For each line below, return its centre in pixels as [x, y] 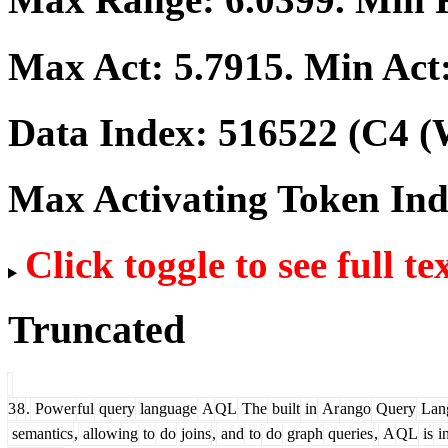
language [166, 408]
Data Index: [113, 132]
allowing [108, 433]
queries [348, 433]
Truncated [96, 330]
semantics [40, 433]
